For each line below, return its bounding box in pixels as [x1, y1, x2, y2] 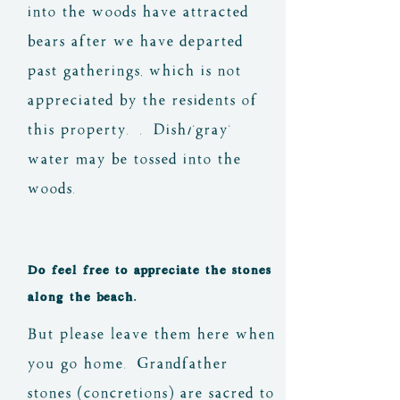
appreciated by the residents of [27, 89, 257, 110]
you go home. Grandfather [27, 353, 228, 373]
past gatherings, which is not [27, 60, 241, 80]
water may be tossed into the [27, 148, 241, 169]
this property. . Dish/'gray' [27, 119, 230, 139]
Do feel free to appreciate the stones [27, 262, 271, 277]
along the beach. [27, 289, 136, 304]
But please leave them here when [27, 323, 275, 344]
